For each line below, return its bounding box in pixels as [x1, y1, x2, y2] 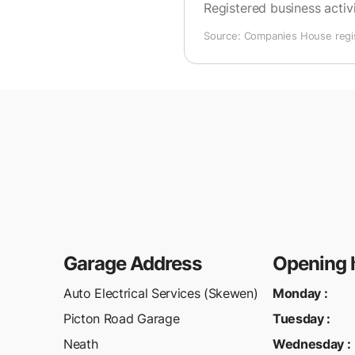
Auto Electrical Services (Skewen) [63, 285, 258, 301]
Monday [273, 285, 322, 301]
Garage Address [63, 252, 201, 275]
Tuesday [273, 311, 324, 326]
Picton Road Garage [63, 311, 180, 326]
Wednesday [273, 336, 345, 352]
